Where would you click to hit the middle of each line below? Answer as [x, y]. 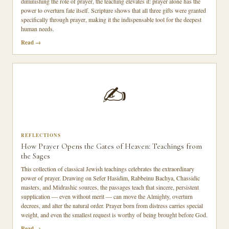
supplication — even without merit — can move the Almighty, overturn [107, 196]
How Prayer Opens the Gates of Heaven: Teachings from [111, 146]
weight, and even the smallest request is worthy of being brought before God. [114, 215]
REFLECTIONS [41, 135]
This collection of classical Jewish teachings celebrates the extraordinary [108, 169]
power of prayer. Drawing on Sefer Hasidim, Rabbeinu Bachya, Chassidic [110, 178]
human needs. [38, 29]
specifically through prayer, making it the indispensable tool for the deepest [111, 19]
